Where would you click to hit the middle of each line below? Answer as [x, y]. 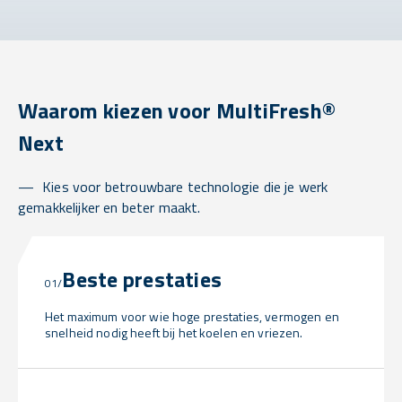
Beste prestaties [142, 280]
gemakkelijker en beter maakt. [109, 208]
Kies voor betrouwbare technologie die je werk [185, 187]
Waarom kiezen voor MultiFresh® [177, 111]
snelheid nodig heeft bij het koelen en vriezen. [174, 333]
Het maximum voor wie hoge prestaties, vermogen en [192, 317]
